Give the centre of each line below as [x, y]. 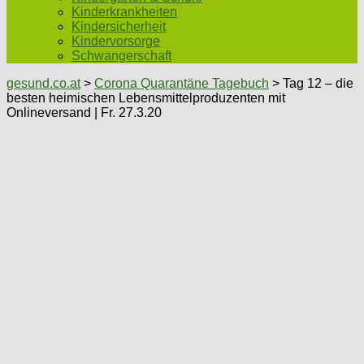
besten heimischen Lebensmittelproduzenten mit [146, 98]
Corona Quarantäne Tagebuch [182, 83]
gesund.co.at [43, 83]
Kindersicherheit [119, 26]
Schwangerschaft [121, 56]
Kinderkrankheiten [124, 12]
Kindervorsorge [116, 41]
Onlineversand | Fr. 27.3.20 [84, 113]
